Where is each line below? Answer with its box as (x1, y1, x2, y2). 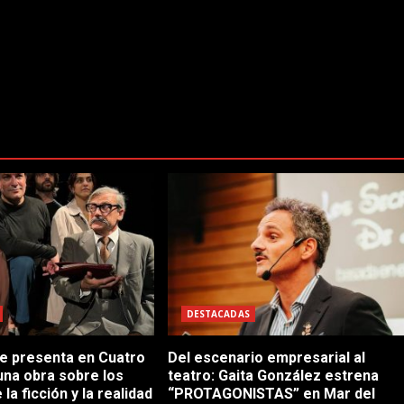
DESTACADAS (186, 307, 250, 320)
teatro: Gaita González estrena (167, 366, 379, 384)
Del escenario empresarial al (167, 348, 365, 366)
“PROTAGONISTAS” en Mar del (167, 384, 375, 402)
